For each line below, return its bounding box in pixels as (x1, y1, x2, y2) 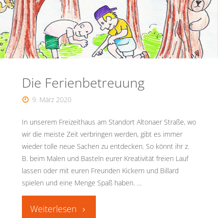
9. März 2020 (32, 95, 72, 105)
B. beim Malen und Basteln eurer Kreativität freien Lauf (21, 153, 188, 163)
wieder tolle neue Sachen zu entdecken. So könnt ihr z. (21, 141, 189, 151)
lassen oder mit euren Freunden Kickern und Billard (21, 165, 179, 175)
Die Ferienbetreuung (21, 73, 145, 92)
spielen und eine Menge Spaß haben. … (21, 178, 142, 187)
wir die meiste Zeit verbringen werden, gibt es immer (21, 129, 182, 139)
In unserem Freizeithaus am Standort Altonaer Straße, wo (21, 117, 196, 127)
